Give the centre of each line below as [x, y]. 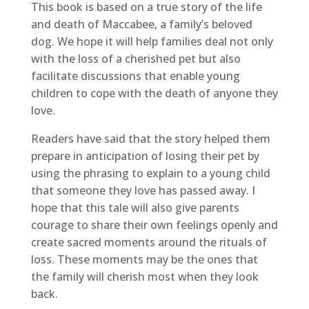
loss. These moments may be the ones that [144, 260]
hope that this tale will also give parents [135, 208]
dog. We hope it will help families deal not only [152, 42]
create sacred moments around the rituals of [149, 242]
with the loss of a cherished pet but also [136, 59]
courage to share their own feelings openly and [154, 225]
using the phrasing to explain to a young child [150, 173]
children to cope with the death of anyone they [154, 93]
